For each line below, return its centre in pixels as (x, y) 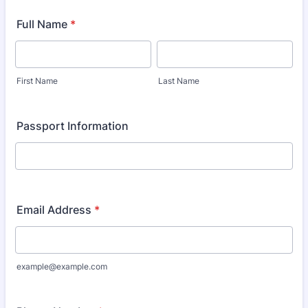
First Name (37, 81)
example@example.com (62, 266)
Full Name (42, 24)
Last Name (179, 81)
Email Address (54, 210)
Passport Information (73, 126)
